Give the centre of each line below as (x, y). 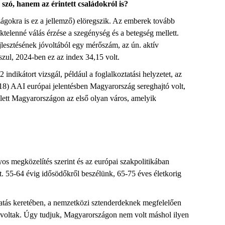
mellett (166, 33)
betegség (139, 33)
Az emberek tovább (143, 21)
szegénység (92, 33)
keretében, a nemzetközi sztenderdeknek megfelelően (96, 203)
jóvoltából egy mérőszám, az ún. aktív (99, 45)
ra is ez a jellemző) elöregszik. (64, 21)
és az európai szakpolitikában (123, 161)
